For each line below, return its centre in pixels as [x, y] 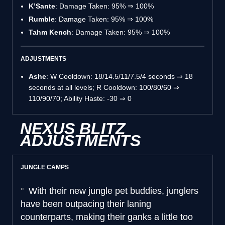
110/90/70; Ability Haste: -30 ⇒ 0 [80, 98]
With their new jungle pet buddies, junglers [112, 191]
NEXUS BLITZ [73, 128]
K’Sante [42, 6]
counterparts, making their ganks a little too [107, 217]
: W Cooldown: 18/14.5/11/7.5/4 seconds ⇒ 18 [120, 76]
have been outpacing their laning [86, 204]
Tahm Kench [50, 32]
